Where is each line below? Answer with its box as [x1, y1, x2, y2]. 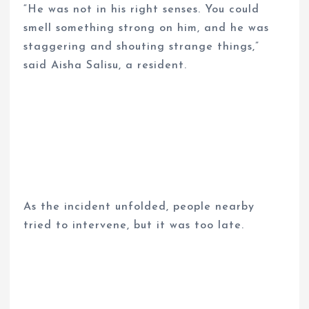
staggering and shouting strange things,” [23, 41, 260, 52]
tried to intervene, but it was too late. [23, 220, 245, 232]
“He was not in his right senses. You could [23, 3, 260, 15]
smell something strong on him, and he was [23, 22, 270, 34]
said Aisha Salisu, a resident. [23, 59, 188, 71]
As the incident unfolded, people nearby [23, 201, 255, 213]
